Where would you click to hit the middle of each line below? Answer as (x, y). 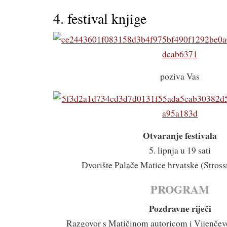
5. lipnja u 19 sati (180, 150)
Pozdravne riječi (180, 208)
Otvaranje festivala (180, 135)
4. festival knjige (100, 18)
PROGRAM (180, 189)
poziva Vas (180, 76)
